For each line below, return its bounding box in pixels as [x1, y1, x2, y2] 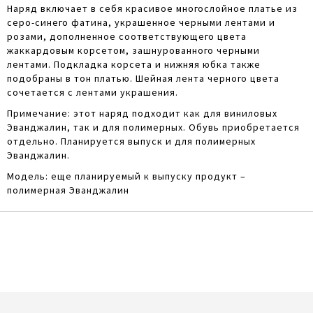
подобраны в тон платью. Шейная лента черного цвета [7, 71, 279, 85]
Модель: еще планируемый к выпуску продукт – [7, 169, 246, 182]
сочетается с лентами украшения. [7, 85, 178, 99]
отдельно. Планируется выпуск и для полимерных [7, 134, 256, 147]
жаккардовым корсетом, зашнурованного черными [7, 43, 260, 57]
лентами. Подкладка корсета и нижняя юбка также [7, 57, 261, 71]
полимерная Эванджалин [7, 183, 129, 196]
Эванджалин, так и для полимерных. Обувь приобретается [7, 120, 300, 133]
